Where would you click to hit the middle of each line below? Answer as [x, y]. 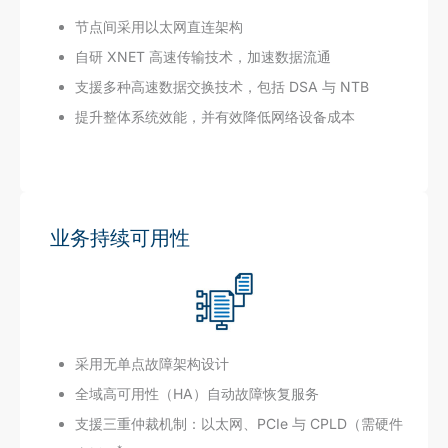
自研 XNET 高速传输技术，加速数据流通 [203, 56]
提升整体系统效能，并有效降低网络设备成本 [215, 116]
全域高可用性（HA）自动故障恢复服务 [197, 393]
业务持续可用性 [120, 237]
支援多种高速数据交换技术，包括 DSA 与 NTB [222, 86]
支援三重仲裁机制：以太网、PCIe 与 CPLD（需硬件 [239, 423]
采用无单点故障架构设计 [152, 363]
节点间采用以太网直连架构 [159, 26]
